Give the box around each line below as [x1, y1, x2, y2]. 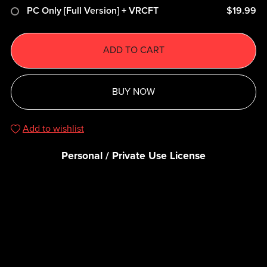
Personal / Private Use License [61, 149, 206, 162]
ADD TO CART [103, 44, 164, 57]
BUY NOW [112, 85, 155, 98]
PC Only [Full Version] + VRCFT [26, 5, 159, 17]
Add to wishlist [22, 122, 84, 135]
